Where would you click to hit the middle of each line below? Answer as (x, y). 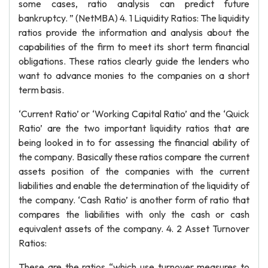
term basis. (41, 90)
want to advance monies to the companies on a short (134, 75)
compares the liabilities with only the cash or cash (134, 214)
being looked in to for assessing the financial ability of (134, 142)
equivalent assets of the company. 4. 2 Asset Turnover (134, 229)
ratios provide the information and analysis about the (134, 32)
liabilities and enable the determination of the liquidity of (134, 185)
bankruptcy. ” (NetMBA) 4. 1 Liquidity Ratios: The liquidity (134, 18)
